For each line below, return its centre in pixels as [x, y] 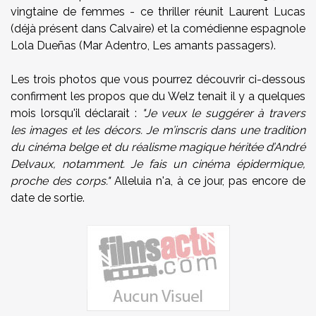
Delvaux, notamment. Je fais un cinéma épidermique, [158, 164]
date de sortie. [48, 198]
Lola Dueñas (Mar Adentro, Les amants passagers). [143, 45]
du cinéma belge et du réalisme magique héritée [137, 147]
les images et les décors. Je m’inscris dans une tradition [158, 130]
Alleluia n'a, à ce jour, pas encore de [208, 181]
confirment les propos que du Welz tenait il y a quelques [158, 96]
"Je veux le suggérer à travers [224, 113]
